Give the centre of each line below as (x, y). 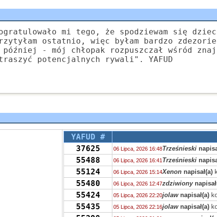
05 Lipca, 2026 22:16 (138, 207)
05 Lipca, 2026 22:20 (138, 195)
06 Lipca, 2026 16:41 (138, 160)
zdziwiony (178, 183)
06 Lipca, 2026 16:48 (138, 149)
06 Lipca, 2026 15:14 (138, 172)
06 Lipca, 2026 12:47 (138, 184)
